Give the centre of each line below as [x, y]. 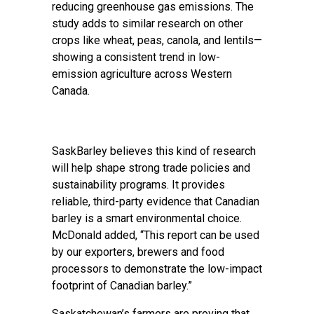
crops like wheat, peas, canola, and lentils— [157, 40]
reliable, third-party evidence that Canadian [156, 202]
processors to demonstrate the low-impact [157, 269]
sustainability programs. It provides [138, 185]
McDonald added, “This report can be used [156, 235]
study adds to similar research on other [148, 23]
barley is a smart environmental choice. [147, 218]
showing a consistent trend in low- [136, 57]
